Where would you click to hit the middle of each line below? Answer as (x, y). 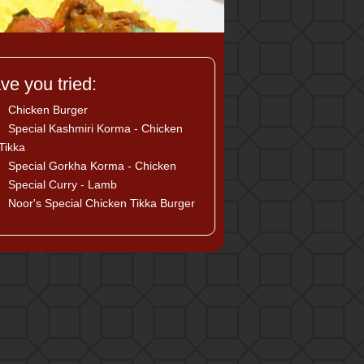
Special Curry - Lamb (61, 184)
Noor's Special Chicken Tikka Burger (100, 203)
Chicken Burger (46, 110)
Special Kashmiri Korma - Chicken (94, 128)
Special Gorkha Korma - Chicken (91, 166)
